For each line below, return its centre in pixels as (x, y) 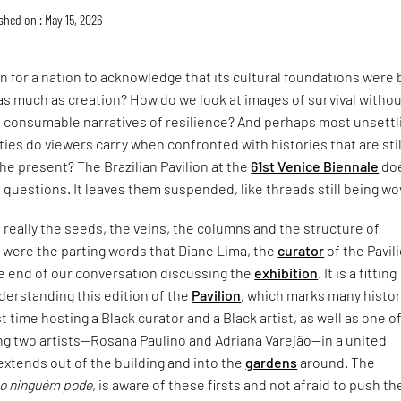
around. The (337, 363)
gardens (272, 363)
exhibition (286, 273)
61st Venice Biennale (315, 166)
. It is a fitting (358, 273)
